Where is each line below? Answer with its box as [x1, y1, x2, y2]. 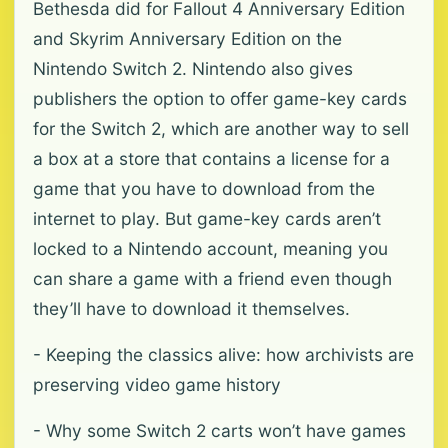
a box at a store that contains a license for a [33, 148, 390, 169]
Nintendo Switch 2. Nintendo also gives [33, 58, 353, 79]
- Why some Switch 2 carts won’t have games [33, 420, 406, 441]
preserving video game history [33, 374, 281, 395]
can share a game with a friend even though [33, 268, 392, 289]
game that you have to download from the [33, 178, 375, 199]
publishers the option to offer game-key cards [33, 88, 407, 109]
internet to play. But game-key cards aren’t [33, 208, 381, 229]
